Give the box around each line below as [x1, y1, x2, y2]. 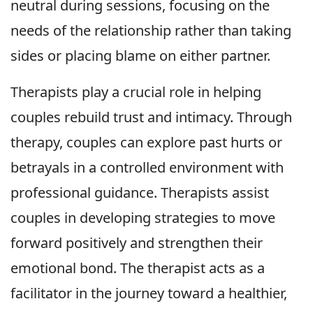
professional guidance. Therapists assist [10, 183, 269, 203]
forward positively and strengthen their [10, 233, 263, 253]
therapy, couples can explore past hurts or [10, 133, 282, 152]
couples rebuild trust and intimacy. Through [10, 108, 292, 127]
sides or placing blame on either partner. [10, 46, 270, 66]
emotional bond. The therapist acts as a [10, 259, 265, 278]
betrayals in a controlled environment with [10, 158, 284, 177]
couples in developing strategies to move [10, 208, 275, 228]
